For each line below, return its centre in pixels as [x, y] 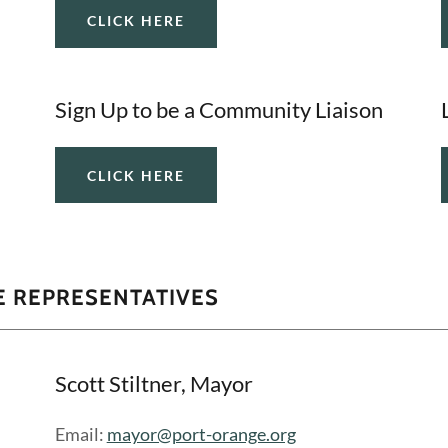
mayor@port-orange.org [201, 434]
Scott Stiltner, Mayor [153, 383]
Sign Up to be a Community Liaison [218, 109]
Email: [80, 434]
